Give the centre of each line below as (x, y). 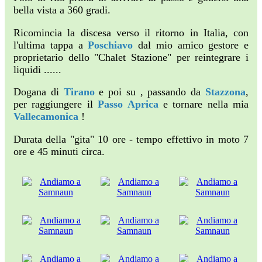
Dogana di (39, 92)
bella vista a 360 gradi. (62, 10)
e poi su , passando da (150, 92)
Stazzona (226, 92)
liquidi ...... (37, 69)
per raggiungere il (56, 104)
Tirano (79, 92)
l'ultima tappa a (51, 45)
